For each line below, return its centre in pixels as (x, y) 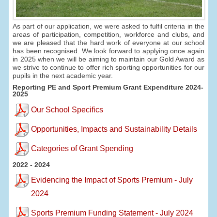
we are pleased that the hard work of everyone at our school (108, 43)
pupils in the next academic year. (63, 76)
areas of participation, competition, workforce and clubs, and (108, 35)
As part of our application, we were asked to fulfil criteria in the (108, 26)
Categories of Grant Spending (82, 148)
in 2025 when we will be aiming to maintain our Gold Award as (108, 59)
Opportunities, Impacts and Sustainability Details (114, 129)
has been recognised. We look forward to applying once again (108, 51)
